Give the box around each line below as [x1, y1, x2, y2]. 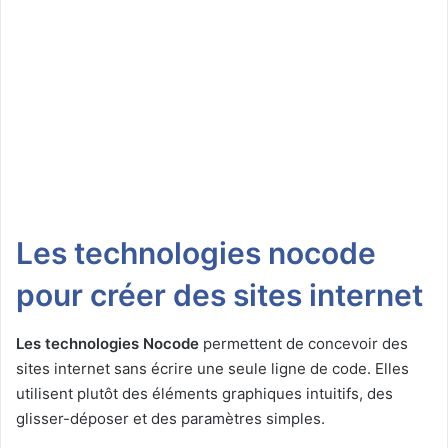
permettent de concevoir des [199, 334, 408, 354]
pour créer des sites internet [16, 277, 423, 314]
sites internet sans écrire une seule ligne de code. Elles [16, 359, 409, 379]
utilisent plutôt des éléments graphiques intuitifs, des [16, 384, 393, 404]
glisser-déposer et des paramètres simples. [16, 409, 325, 429]
